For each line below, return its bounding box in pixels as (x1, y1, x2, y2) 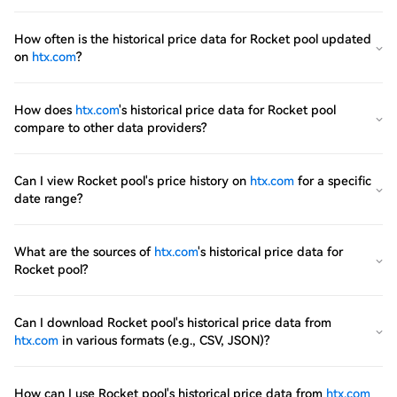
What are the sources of (14, 245, 154, 259)
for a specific (294, 174, 371, 188)
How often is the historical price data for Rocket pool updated (14, 32, 371, 46)
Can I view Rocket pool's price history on (14, 174, 250, 188)
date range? (14, 191, 82, 206)
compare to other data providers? (14, 121, 206, 135)
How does (14, 103, 75, 117)
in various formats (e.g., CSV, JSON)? (58, 333, 269, 347)
